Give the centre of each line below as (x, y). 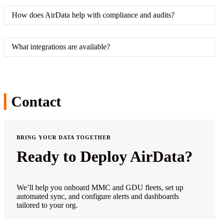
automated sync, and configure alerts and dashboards (98, 196)
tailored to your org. (47, 205)
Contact (36, 101)
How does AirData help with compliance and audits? (93, 15)
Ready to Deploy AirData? (105, 156)
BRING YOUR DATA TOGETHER (64, 137)
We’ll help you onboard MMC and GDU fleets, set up (100, 187)
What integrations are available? (61, 46)
